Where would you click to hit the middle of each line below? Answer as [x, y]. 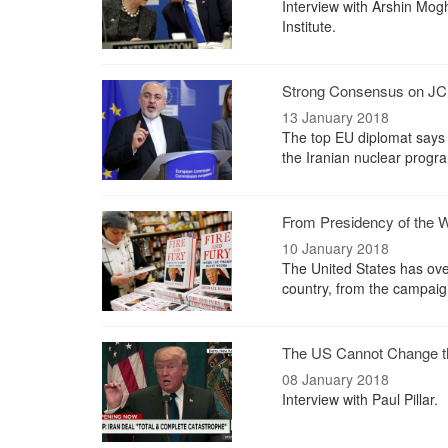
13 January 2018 [335, 117]
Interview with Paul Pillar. [360, 399]
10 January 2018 [335, 248]
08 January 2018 [335, 379]
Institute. [309, 26]
